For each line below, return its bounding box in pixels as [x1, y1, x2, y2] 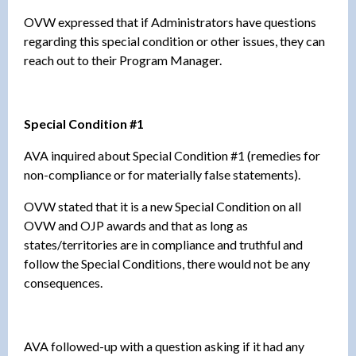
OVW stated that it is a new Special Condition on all [24, 198, 301, 214]
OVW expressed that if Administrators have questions [24, 14, 316, 29]
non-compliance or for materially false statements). [24, 166, 300, 182]
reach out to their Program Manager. [24, 52, 222, 68]
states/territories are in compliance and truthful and [24, 236, 303, 252]
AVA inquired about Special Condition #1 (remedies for [24, 147, 320, 163]
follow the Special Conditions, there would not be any [24, 255, 310, 271]
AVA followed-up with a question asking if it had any [24, 338, 304, 354]
